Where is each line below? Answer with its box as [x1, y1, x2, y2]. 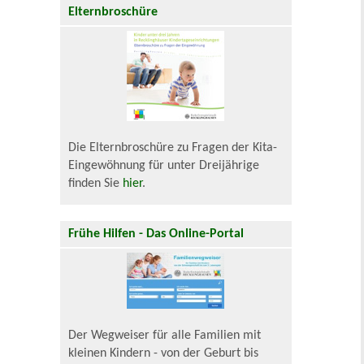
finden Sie [68, 176, 123, 190]
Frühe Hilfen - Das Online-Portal [68, 227, 245, 240]
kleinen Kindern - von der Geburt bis [68, 347, 259, 361]
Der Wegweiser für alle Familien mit [68, 329, 262, 343]
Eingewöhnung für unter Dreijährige [68, 158, 260, 172]
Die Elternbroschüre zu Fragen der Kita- [68, 141, 278, 154]
